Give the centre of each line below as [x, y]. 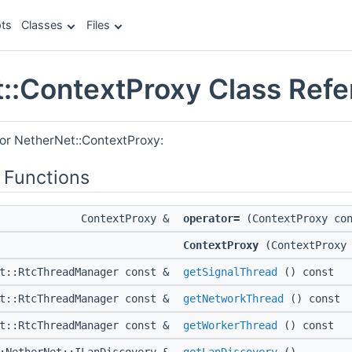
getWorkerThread [230, 326]
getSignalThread [230, 272]
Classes [42, 25]
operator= [211, 219]
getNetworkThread [233, 299]
